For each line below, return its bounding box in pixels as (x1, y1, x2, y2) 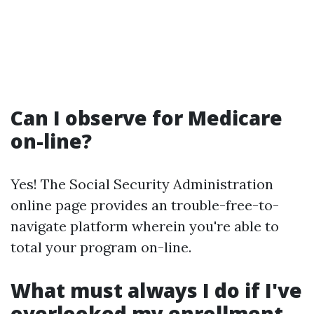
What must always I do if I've (11, 277, 302, 303)
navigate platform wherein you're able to (11, 217, 279, 235)
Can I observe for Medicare (11, 104, 282, 131)
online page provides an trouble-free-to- (11, 196, 279, 214)
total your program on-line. (11, 238, 191, 256)
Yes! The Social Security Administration (11, 175, 273, 193)
